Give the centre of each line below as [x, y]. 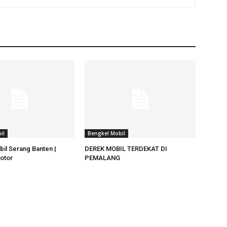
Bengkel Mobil [107, 134]
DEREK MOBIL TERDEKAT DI [126, 149]
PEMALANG [103, 158]
